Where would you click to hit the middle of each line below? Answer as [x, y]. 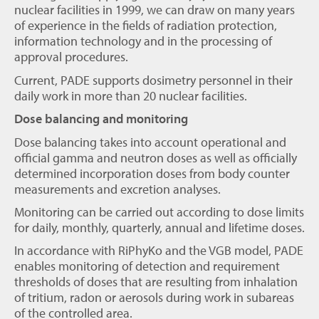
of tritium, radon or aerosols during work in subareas [154, 298]
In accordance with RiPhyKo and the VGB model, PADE [159, 251]
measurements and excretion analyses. [117, 189]
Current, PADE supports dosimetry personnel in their [153, 80]
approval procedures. [71, 57]
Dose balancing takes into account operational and [150, 142]
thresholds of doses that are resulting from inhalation [156, 282]
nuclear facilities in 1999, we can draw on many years [155, 10]
